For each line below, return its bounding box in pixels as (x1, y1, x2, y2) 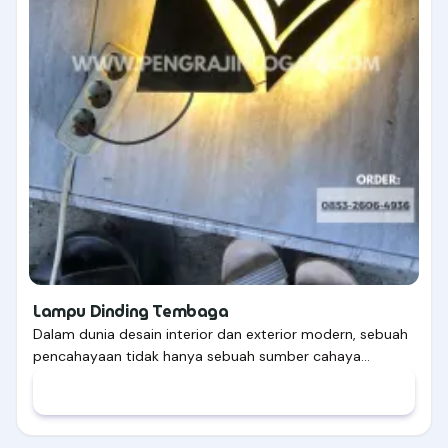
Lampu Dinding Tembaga (33, 299, 229, 325)
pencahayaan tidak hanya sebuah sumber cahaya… (33, 347, 370, 366)
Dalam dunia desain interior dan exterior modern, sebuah (33, 325, 408, 344)
